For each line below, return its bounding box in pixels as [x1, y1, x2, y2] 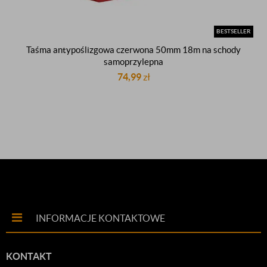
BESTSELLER [216, 28, 251, 35]
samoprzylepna [104, 57, 163, 67]
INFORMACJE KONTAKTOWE [36, 213, 165, 223]
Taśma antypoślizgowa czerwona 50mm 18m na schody [26, 45, 241, 55]
